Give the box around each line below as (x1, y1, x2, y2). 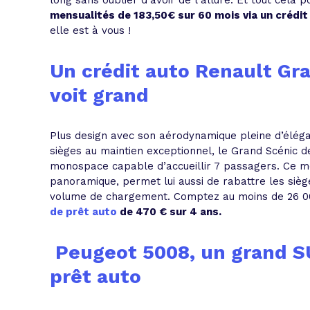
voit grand (50, 84, 149, 107)
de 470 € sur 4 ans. (117, 206, 221, 218)
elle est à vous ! (50, 24, 131, 37)
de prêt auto (50, 206, 117, 218)
